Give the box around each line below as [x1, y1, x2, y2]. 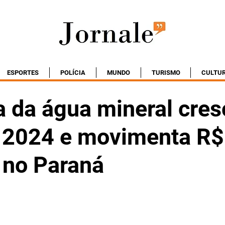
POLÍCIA [60, 69, 85, 76]
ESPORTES [7, 69, 39, 76]
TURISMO [151, 69, 180, 76]
